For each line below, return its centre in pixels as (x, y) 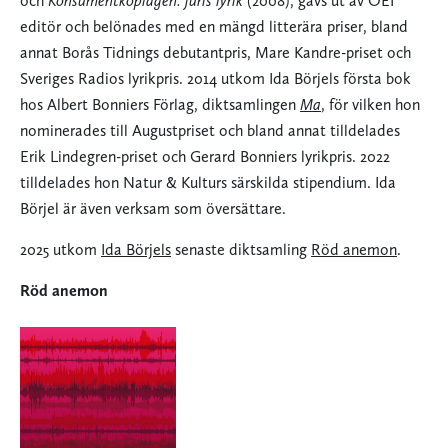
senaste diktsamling (241, 250)
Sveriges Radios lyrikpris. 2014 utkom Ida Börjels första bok (215, 79)
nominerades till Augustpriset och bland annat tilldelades (210, 131)
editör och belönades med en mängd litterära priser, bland (214, 27)
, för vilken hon (370, 105)
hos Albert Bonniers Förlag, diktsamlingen (160, 105)
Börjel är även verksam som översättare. (153, 209)
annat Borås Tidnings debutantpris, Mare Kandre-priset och (215, 53)
